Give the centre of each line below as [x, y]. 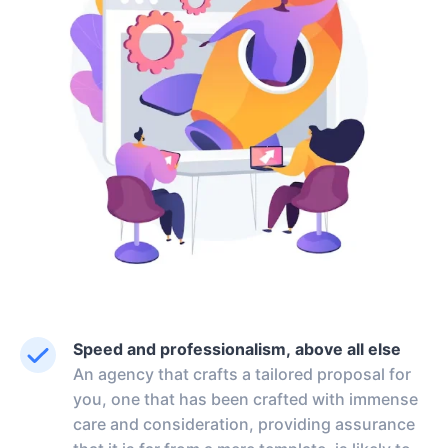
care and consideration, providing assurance [244, 423]
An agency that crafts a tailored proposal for [242, 373]
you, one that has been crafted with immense [245, 398]
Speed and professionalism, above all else [237, 348]
